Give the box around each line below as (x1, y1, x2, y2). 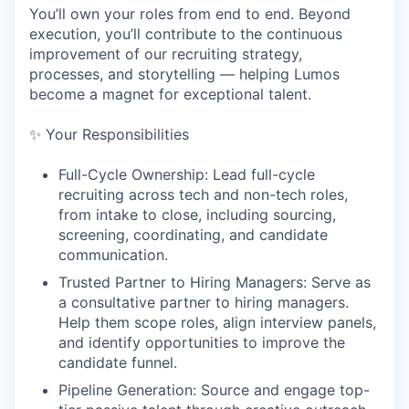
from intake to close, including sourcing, (58, 205, 336, 224)
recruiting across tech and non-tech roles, (58, 185, 348, 204)
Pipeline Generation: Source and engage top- (58, 381, 370, 399)
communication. (58, 246, 168, 264)
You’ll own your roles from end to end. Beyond (29, 5, 351, 23)
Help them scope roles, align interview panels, (58, 313, 376, 331)
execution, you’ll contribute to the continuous (29, 25, 342, 43)
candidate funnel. (58, 353, 177, 372)
